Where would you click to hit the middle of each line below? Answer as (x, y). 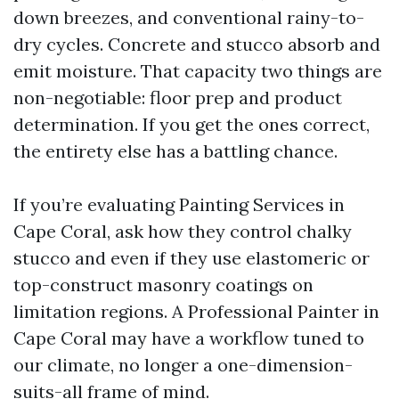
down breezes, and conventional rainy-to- (189, 17)
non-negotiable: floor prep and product (178, 98)
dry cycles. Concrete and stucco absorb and (197, 44)
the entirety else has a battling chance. (175, 151)
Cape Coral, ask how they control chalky (183, 231)
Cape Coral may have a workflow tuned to (189, 338)
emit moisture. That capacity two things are (198, 71)
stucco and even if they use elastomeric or (191, 258)
